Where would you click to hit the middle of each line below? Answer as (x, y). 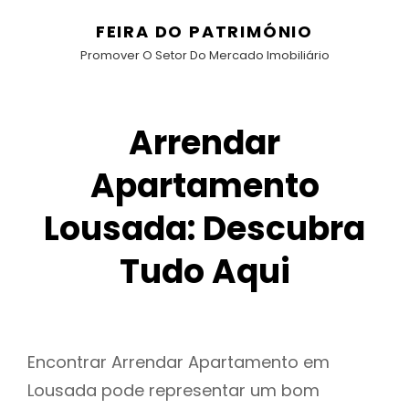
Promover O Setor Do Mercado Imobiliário (204, 55)
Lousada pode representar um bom (173, 391)
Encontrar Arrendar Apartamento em (178, 362)
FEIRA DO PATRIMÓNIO (204, 31)
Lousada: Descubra (204, 229)
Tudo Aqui (204, 272)
